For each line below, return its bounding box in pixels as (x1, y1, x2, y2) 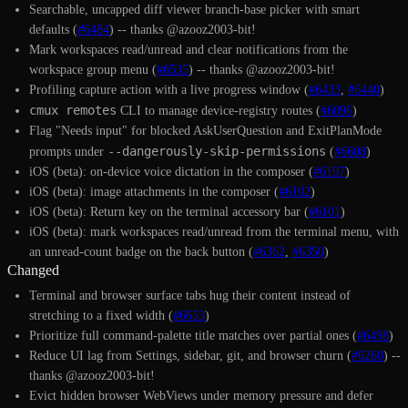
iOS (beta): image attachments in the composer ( (29, 184, 279, 199)
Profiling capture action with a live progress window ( (29, 82, 309, 97)
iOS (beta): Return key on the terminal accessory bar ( (29, 204, 309, 219)
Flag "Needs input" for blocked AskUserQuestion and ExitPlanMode (29, 123, 382, 138)
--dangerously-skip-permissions (107, 143, 326, 158)
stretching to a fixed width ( (29, 308, 173, 322)
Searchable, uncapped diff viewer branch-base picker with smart (29, 2, 360, 16)
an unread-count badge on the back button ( (29, 244, 253, 259)
